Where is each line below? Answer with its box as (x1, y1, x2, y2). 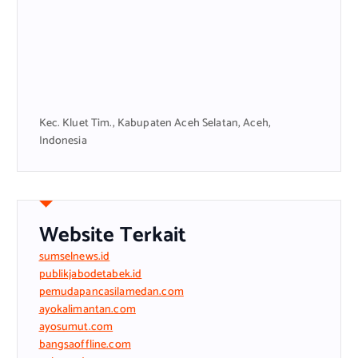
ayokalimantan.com (38, 300, 136, 319)
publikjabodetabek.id (38, 265, 142, 284)
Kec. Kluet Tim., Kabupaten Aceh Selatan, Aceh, (38, 113, 271, 133)
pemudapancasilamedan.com (38, 282, 184, 301)
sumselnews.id (38, 247, 110, 266)
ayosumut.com (38, 317, 113, 336)
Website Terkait (38, 217, 187, 253)
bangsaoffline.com (38, 335, 131, 354)
